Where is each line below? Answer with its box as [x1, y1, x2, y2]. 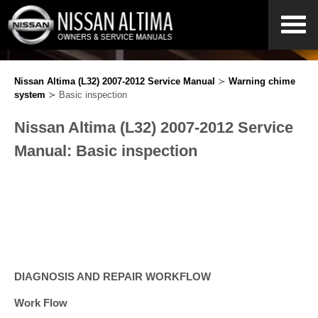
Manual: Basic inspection [14, 142, 197, 160]
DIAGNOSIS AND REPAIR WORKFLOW [14, 270, 211, 283]
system [14, 89, 45, 100]
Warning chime [229, 76, 295, 87]
